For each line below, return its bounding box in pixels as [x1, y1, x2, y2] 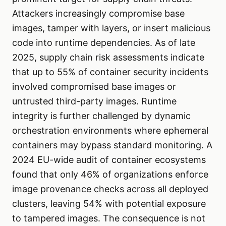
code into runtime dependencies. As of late [12, 37, 195, 48]
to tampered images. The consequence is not [12, 213, 205, 224]
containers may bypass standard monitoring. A [12, 140, 212, 151]
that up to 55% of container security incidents [12, 67, 208, 78]
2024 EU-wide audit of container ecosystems [12, 154, 206, 165]
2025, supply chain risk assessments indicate [12, 52, 204, 63]
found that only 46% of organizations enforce [12, 169, 208, 180]
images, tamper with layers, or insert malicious [12, 23, 210, 34]
